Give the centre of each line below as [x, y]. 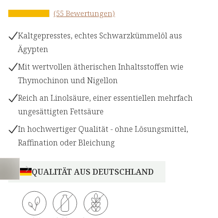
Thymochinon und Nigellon [68, 81]
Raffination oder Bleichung [67, 143]
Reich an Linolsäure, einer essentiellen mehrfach [106, 98]
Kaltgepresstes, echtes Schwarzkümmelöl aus [100, 36]
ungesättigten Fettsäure [61, 112]
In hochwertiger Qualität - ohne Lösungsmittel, [103, 129]
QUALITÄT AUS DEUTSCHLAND [93, 172]
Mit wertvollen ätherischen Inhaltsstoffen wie [101, 67]
